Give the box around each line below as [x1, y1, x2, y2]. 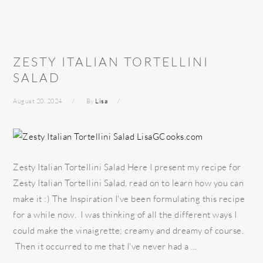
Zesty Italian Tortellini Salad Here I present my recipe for [13, 161, 241, 173]
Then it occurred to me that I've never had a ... [13, 240, 197, 252]
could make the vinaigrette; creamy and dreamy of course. [13, 224, 244, 236]
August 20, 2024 [13, 96, 62, 105]
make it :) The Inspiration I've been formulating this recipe [13, 193, 245, 204]
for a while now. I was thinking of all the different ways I [13, 208, 237, 220]
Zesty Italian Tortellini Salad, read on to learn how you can [13, 177, 244, 188]
